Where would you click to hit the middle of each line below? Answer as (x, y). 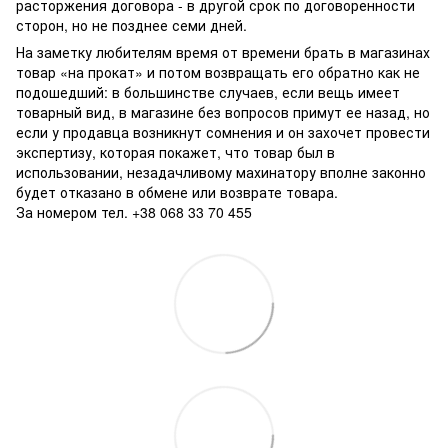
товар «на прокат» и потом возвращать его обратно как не (218, 71)
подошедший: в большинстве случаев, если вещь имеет (208, 91)
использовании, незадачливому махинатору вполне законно (221, 171)
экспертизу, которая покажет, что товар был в (175, 151)
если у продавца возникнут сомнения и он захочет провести (223, 131)
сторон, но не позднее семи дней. (131, 24)
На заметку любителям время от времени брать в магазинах (223, 51)
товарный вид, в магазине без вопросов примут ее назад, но (223, 111)
